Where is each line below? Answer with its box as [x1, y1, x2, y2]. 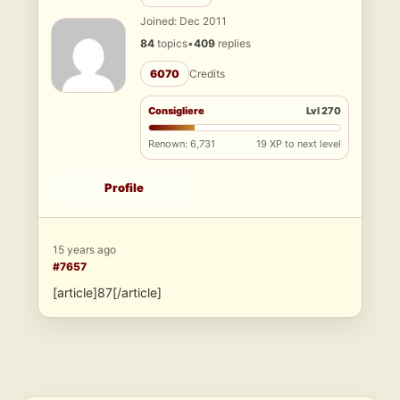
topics [154, 37, 187, 51]
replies [215, 37, 251, 51]
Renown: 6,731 [148, 137, 215, 151]
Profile [104, 180, 144, 196]
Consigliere [148, 104, 204, 118]
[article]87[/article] [53, 285, 162, 301]
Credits [189, 67, 225, 81]
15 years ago [53, 243, 116, 257]
